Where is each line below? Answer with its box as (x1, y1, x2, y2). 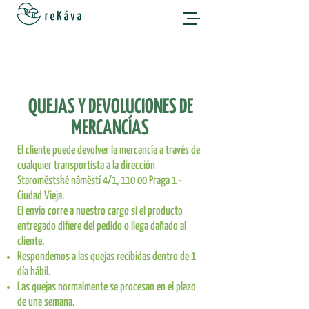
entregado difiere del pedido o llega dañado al (17, 221, 186, 232)
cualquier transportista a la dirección (17, 160, 155, 172)
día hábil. (17, 266, 50, 278)
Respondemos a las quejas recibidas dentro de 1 (17, 251, 196, 263)
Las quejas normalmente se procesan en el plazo (17, 281, 196, 293)
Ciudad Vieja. (17, 190, 64, 202)
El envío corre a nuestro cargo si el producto (17, 206, 183, 217)
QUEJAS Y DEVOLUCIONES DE (28, 97, 193, 117)
